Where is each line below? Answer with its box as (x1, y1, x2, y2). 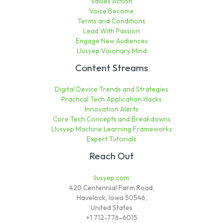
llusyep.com (94, 173, 129, 182)
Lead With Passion (83, 26, 140, 36)
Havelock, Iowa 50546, (76, 193, 147, 202)
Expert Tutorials (87, 134, 136, 144)
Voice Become (89, 6, 134, 16)
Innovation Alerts (85, 105, 138, 114)
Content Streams (75, 62, 148, 74)
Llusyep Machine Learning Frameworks (51, 124, 172, 134)
